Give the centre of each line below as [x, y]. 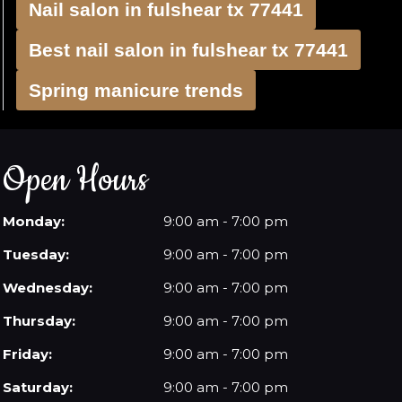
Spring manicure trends [136, 90]
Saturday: [38, 387]
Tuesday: [36, 254]
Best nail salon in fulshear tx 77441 [188, 50]
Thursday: [39, 321]
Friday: [28, 354]
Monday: [34, 221]
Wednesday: [48, 288]
